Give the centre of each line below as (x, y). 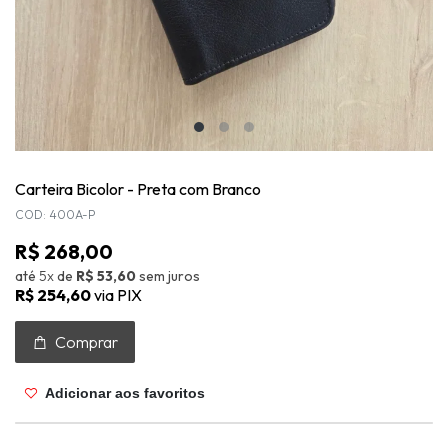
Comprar (85, 341)
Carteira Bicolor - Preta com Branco (138, 189)
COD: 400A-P (55, 215)
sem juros (169, 276)
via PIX (118, 294)
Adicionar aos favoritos (123, 393)
